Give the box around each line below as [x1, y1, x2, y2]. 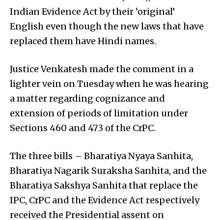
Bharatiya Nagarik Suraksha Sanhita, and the [10, 165, 207, 177]
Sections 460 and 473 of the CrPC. [10, 122, 156, 134]
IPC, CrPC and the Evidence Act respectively [10, 194, 199, 206]
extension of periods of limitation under [10, 108, 188, 119]
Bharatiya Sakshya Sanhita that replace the [10, 180, 198, 192]
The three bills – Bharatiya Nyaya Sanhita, [10, 150, 193, 162]
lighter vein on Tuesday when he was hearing [10, 78, 209, 90]
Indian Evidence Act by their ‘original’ [10, 6, 177, 18]
